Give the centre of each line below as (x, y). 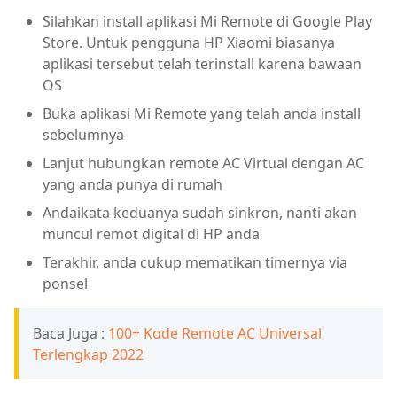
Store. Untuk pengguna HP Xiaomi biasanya (189, 42)
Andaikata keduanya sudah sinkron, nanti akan (200, 212)
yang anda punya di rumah (132, 184)
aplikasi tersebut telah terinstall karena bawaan (202, 63)
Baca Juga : (70, 333)
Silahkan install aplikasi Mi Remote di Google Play (207, 21)
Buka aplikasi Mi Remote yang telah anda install (202, 113)
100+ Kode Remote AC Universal (215, 333)
